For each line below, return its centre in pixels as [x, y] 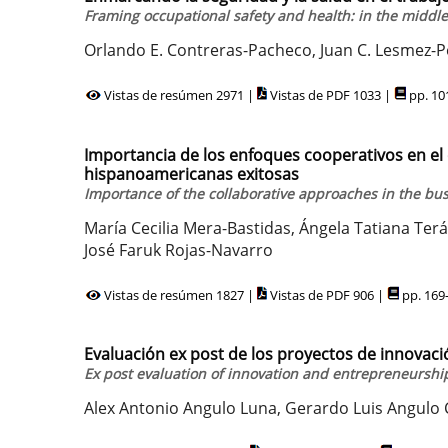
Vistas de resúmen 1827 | [179, 294]
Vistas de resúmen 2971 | [179, 95]
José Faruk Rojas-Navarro [178, 249]
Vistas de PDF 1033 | [330, 95]
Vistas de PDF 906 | [327, 294]
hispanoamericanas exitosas [191, 173]
